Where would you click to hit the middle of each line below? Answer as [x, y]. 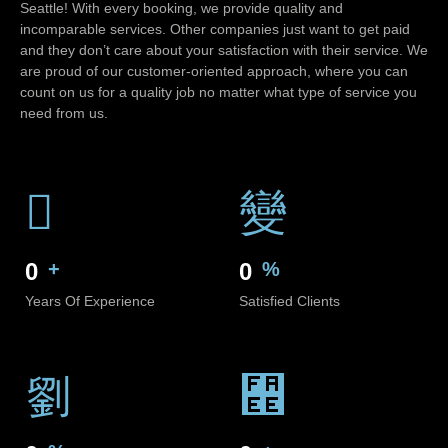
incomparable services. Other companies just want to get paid [215, 29]
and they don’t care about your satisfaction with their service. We [224, 50]
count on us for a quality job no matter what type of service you [218, 92]
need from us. [64, 113]
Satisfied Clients [289, 300]
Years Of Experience [90, 300]
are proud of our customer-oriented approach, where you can [214, 71]
